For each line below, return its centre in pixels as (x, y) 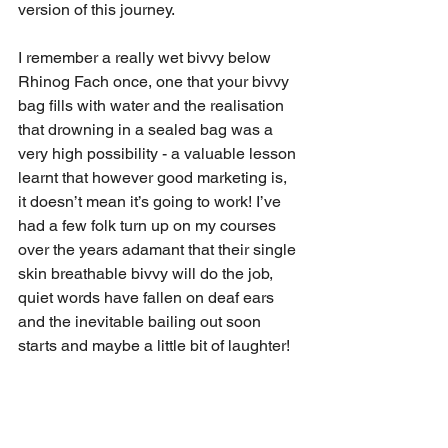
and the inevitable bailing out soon (141, 322)
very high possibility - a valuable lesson (159, 154)
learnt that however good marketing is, (154, 178)
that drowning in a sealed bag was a (147, 130)
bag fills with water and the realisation (153, 106)
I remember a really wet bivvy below (146, 58)
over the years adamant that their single (159, 250)
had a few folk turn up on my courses (149, 226)
